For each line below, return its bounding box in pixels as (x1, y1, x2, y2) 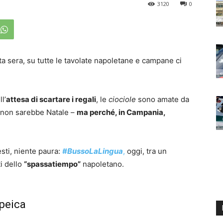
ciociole (109, 95, 136, 105)
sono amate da (136, 95, 189, 105)
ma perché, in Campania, (77, 108, 165, 117)
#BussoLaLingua (62, 146, 123, 156)
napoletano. (81, 159, 124, 169)
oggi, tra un (125, 146, 167, 156)
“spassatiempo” (24, 159, 81, 169)
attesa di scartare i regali (6, 95, 96, 105)
